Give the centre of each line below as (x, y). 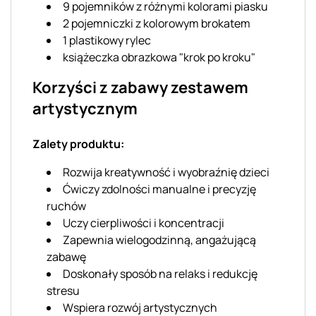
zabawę (66, 256)
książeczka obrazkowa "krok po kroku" (159, 57)
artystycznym (85, 108)
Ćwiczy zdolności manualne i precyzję (159, 189)
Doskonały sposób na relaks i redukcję (160, 273)
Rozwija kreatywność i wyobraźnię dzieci (166, 172)
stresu (63, 290)
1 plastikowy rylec (107, 40)
